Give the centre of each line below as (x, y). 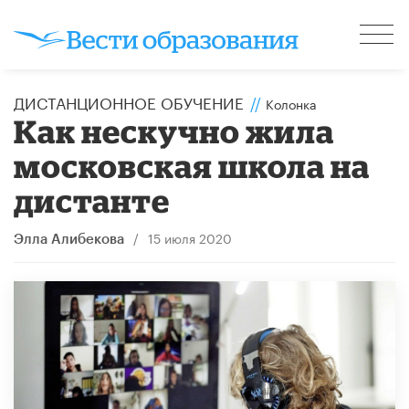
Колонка (291, 103)
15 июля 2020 (189, 237)
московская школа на (192, 165)
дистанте (92, 200)
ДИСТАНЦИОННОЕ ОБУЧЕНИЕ (129, 101)
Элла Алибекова (69, 239)
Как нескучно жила (174, 131)
